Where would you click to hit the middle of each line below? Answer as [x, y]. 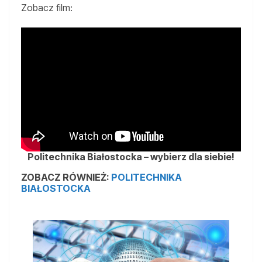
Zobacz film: [47, 8]
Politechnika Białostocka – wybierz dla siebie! [131, 156]
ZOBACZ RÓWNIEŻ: [66, 177]
